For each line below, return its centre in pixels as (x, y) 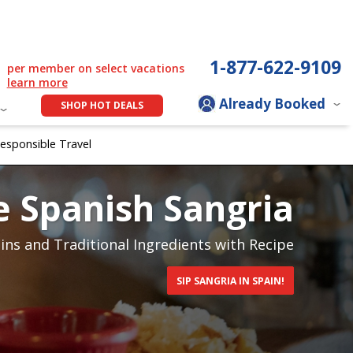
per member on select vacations (95, 68)
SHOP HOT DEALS (102, 106)
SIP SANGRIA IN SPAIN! (230, 281)
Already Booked (272, 104)
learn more (37, 82)
